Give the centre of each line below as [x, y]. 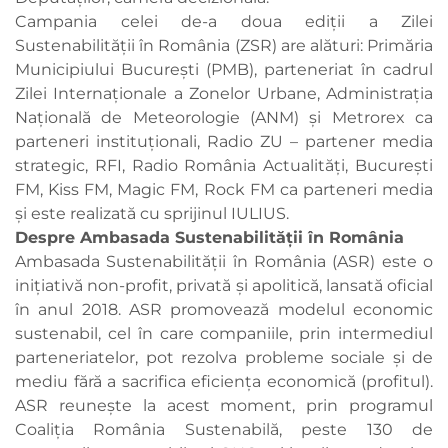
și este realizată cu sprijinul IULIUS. [154, 214]
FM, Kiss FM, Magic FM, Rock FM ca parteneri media [224, 190]
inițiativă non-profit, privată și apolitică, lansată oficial [224, 286]
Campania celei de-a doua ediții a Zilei [224, 22]
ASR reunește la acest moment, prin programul [224, 406]
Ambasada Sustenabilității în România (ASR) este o [224, 262]
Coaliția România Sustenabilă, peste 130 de [224, 430]
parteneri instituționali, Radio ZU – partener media [224, 142]
